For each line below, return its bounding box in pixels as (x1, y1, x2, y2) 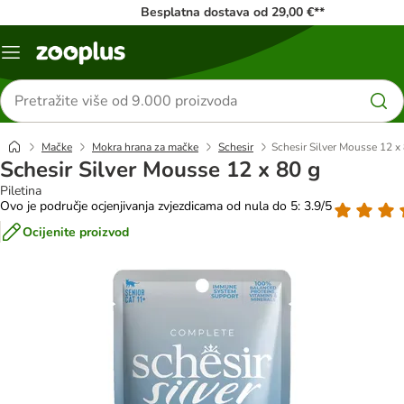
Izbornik (10, 50, 55, 68)
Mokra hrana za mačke (92, 140, 198, 154)
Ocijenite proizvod (23, 223, 129, 241)
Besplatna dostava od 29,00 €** (140, 4, 325, 21)
